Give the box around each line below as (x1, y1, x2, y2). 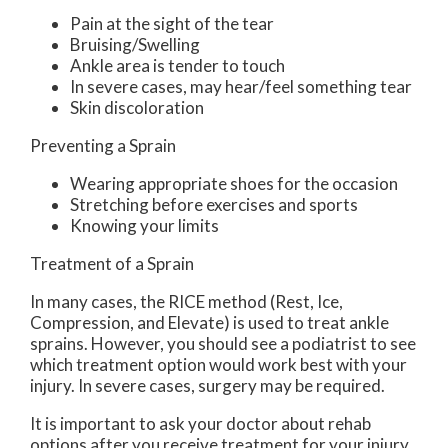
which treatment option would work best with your (30, 353, 407, 375)
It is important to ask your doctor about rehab (30, 412, 371, 434)
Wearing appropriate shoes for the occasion (70, 172, 398, 194)
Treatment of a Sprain (30, 252, 194, 274)
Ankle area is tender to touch (70, 54, 285, 76)
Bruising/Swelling (70, 33, 200, 55)
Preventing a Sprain (30, 134, 176, 156)
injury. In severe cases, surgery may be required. (30, 374, 385, 396)
